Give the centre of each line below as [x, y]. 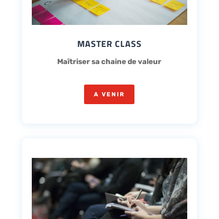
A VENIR [109, 95]
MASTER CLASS [109, 44]
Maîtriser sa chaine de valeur [109, 62]
